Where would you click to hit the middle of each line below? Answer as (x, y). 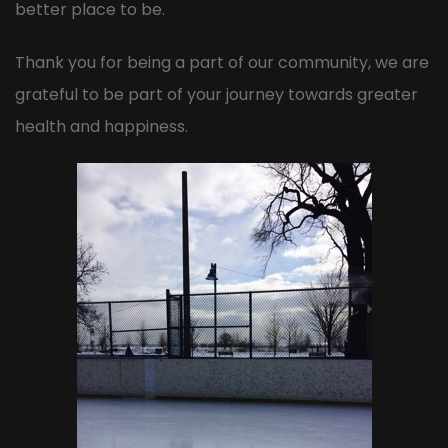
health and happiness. (101, 126)
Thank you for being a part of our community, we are (222, 62)
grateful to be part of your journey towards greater (216, 94)
